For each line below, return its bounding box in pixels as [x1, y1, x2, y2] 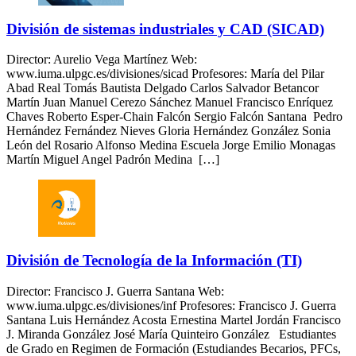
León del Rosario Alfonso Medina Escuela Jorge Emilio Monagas [6, 138, 335, 153]
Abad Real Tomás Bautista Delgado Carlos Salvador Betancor [6, 81, 319, 95]
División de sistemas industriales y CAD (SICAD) [6, 20, 324, 37]
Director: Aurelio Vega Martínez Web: [6, 52, 197, 67]
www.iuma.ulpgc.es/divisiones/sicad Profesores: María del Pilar [6, 67, 324, 81]
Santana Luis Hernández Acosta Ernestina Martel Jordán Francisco [6, 312, 341, 327]
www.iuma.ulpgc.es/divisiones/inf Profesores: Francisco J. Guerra [6, 298, 336, 312]
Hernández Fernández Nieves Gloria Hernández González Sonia [6, 124, 331, 138]
